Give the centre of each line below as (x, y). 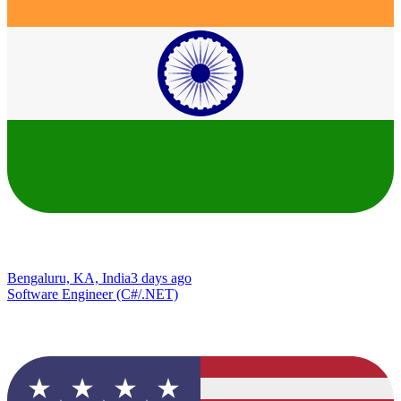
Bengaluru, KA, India (69, 277)
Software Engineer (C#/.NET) (93, 294)
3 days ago (161, 277)
